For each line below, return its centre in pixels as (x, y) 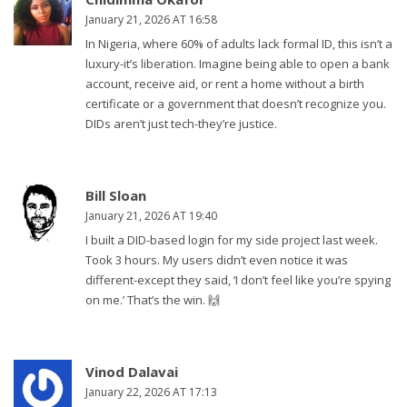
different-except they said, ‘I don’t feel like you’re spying (238, 280)
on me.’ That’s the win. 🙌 (153, 300)
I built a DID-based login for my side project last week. (232, 240)
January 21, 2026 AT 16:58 (151, 20)
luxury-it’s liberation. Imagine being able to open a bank (238, 64)
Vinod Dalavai (132, 372)
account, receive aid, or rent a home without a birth (225, 84)
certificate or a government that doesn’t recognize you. (236, 104)
